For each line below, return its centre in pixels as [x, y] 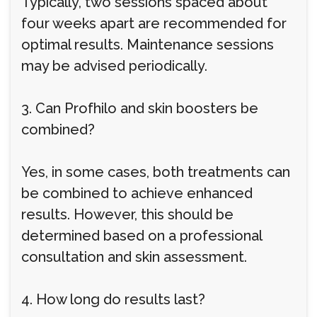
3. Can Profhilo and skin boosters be [140, 108]
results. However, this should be [127, 214]
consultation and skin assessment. [134, 257]
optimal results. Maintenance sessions [148, 45]
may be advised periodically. [114, 66]
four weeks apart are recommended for [154, 23]
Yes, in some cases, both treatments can [156, 172]
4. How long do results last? [113, 299]
